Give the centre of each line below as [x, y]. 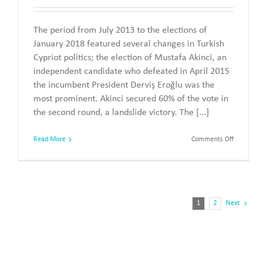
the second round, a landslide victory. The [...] [121, 112]
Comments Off [212, 139]
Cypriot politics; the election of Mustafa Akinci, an [130, 58]
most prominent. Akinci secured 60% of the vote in [131, 99]
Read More [49, 139]
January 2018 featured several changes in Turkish [129, 44]
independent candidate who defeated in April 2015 [131, 71]
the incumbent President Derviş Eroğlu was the [124, 85]
